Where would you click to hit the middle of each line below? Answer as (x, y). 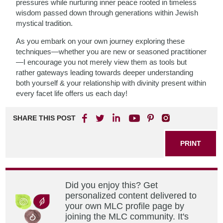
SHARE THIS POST (45, 118)
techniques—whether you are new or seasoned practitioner (111, 52)
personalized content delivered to (131, 196)
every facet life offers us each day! (72, 93)
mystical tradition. (45, 23)
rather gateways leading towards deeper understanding (105, 72)
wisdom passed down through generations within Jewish (107, 13)
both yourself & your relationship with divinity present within (111, 83)
